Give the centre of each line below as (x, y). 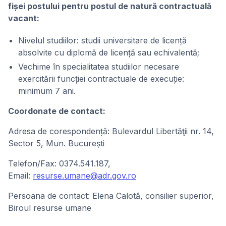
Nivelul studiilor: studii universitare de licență (102, 40)
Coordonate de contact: (57, 111)
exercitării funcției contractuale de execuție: (101, 79)
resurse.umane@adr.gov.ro (84, 176)
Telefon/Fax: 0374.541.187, (59, 163)
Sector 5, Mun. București (56, 143)
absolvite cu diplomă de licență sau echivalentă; (109, 52)
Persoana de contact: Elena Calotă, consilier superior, (111, 196)
